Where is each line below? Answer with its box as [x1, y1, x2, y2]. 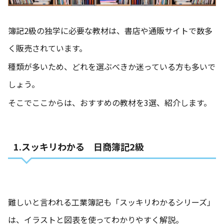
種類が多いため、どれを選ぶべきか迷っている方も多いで [8, 60, 215, 72]
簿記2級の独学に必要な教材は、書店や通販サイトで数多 [8, 24, 212, 36]
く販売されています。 [8, 42, 87, 54]
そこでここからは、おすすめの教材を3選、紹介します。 [8, 96, 211, 108]
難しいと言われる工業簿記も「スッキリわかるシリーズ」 [8, 196, 215, 208]
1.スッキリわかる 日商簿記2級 [13, 139, 144, 153]
